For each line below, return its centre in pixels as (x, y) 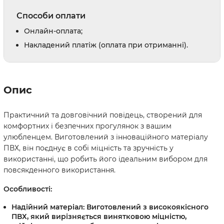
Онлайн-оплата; (53, 31)
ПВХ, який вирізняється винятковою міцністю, (99, 216)
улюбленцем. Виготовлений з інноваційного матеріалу (106, 137)
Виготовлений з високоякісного (146, 207)
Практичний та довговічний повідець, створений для (103, 115)
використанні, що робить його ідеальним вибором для (105, 159)
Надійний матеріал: (48, 207)
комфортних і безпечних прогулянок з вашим (87, 126)
